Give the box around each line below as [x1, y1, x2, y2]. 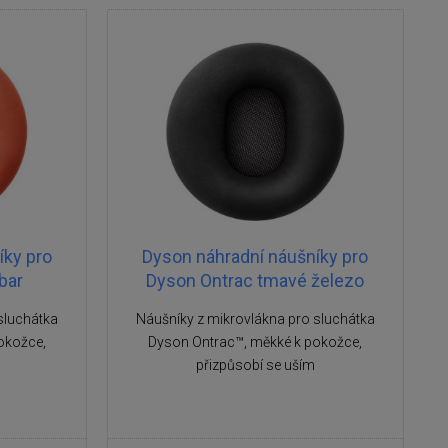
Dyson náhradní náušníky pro [142, 246, 369, 267]
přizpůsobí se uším [195, 357, 315, 373]
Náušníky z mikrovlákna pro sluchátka [135, 311, 375, 327]
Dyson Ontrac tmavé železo [146, 270, 365, 291]
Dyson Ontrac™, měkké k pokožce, [148, 334, 363, 350]
